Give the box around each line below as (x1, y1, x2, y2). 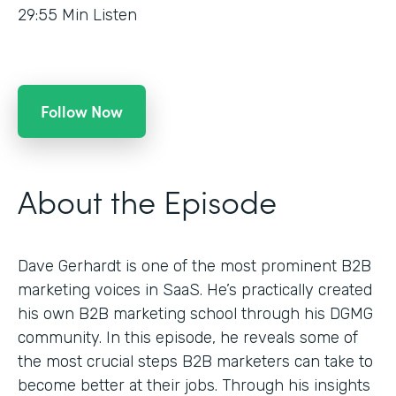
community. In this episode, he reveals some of (18, 327, 358, 347)
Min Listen (62, 4, 137, 25)
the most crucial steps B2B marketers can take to (18, 351, 373, 371)
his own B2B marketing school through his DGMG (18, 303, 373, 324)
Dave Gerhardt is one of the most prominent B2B (18, 255, 371, 276)
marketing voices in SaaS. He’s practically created (18, 279, 372, 300)
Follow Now (41, 99, 123, 122)
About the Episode (18, 177, 277, 223)
